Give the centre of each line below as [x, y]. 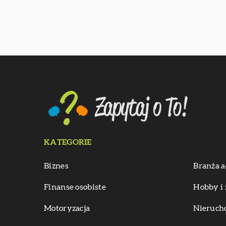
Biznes [56, 166]
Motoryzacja [67, 208]
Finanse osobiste [75, 187]
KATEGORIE [68, 142]
